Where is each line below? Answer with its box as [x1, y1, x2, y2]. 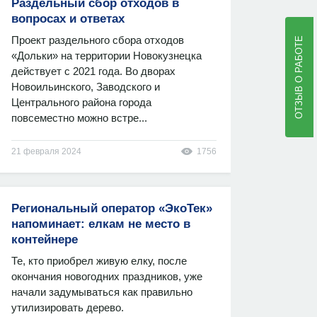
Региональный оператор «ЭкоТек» [11, 202, 212, 215]
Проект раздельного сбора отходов [11, 34, 184, 46]
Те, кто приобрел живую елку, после [11, 255, 187, 267]
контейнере [11, 233, 78, 246]
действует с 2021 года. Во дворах [11, 65, 175, 77]
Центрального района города [11, 96, 151, 108]
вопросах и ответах [11, 12, 125, 25]
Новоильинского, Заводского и [11, 81, 160, 93]
